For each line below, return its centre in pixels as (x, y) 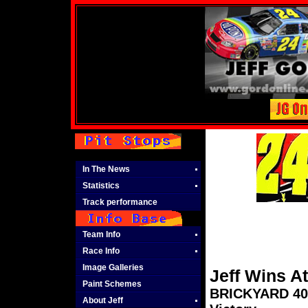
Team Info (101, 234)
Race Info (101, 251)
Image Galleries (113, 267)
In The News (106, 169)
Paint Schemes (112, 284)
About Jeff (102, 300)
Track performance (120, 202)
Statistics (101, 186)
